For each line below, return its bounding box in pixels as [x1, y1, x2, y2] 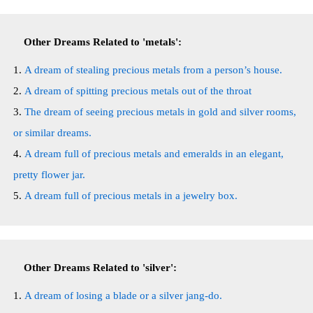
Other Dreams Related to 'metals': [24, 36, 182, 48]
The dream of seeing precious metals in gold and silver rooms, [24, 106, 296, 117]
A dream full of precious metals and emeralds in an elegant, [24, 148, 284, 159]
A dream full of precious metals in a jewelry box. [24, 190, 238, 201]
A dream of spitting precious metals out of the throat [24, 85, 252, 96]
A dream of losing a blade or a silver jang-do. [24, 290, 222, 301]
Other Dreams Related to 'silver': [24, 262, 177, 273]
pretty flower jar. [13, 169, 85, 180]
